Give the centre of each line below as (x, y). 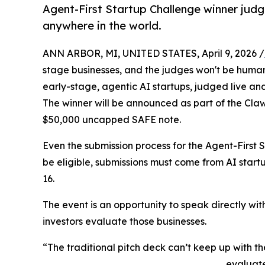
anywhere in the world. (102, 26)
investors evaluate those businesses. (125, 222)
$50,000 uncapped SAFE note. (112, 120)
